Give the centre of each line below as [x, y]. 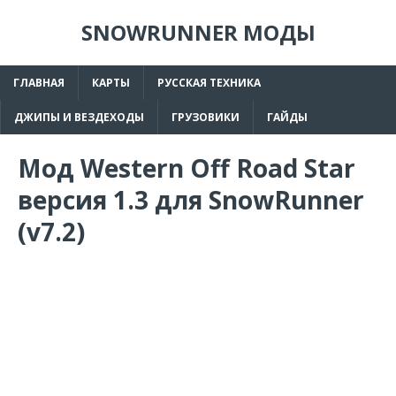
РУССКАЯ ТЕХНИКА [209, 83]
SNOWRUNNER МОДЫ [198, 32]
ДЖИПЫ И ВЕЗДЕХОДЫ [79, 117]
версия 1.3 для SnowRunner [191, 200]
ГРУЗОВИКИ [206, 117]
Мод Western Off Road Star [187, 168]
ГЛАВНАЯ [39, 83]
